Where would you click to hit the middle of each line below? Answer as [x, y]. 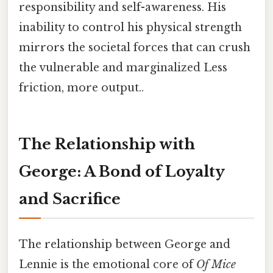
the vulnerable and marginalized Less [123, 68]
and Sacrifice [70, 199]
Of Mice [216, 265]
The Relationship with [107, 144]
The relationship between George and [125, 245]
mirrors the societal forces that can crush [135, 48]
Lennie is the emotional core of [108, 265]
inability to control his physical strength [130, 28]
